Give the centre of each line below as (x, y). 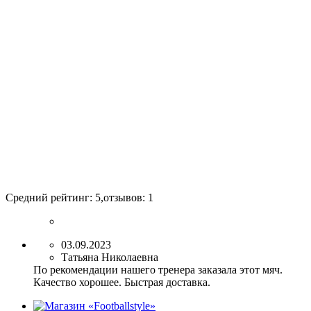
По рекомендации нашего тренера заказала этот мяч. (158, 270)
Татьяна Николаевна (110, 258)
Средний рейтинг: (50, 198)
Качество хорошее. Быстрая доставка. (122, 283)
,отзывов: (124, 198)
